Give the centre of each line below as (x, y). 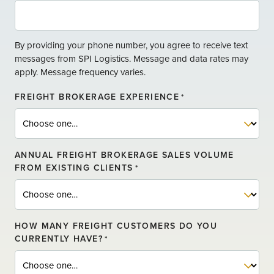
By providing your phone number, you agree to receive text (131, 45)
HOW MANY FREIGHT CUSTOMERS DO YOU (116, 225)
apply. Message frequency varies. (80, 72)
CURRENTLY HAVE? (59, 238)
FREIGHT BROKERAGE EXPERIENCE (97, 96)
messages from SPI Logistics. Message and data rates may (131, 58)
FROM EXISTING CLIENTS (74, 167)
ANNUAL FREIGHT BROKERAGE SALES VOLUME (124, 154)
